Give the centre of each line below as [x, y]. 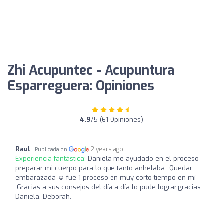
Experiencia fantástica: [52, 158]
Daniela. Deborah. [43, 196]
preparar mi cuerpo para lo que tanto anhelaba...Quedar [104, 168]
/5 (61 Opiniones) [117, 119]
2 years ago [107, 149]
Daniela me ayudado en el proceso [143, 158]
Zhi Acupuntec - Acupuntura [91, 70]
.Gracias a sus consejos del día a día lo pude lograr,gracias [108, 187]
